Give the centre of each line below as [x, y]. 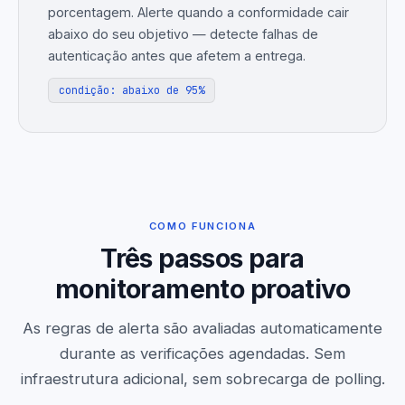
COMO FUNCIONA [202, 226]
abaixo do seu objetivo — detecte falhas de [183, 33]
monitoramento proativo [202, 288]
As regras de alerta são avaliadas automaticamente [202, 328]
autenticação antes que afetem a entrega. [177, 55]
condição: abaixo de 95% [132, 90]
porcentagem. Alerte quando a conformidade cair [198, 12]
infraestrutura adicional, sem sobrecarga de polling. [202, 378]
